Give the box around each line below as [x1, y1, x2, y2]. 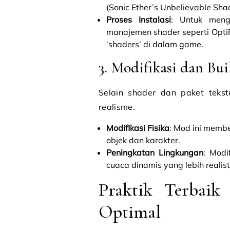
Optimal [99, 201, 161, 223]
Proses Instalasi [106, 14, 171, 25]
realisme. [99, 102, 135, 112]
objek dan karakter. [106, 135, 180, 145]
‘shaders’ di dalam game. [106, 39, 203, 49]
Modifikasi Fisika [106, 123, 169, 133]
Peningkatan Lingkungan [106, 147, 203, 158]
